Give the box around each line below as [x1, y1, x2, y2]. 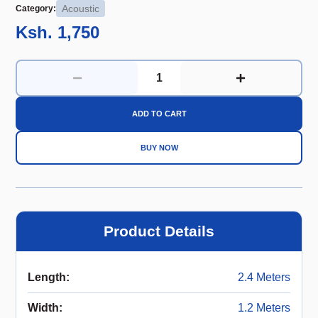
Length [28, 271, 67, 284]
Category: [16, 4, 57, 14]
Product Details [104, 223, 214, 240]
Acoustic [62, 3, 100, 15]
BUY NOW [140, 143, 178, 153]
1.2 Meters [237, 302, 290, 314]
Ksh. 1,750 [16, 23, 100, 43]
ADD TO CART [131, 109, 187, 119]
